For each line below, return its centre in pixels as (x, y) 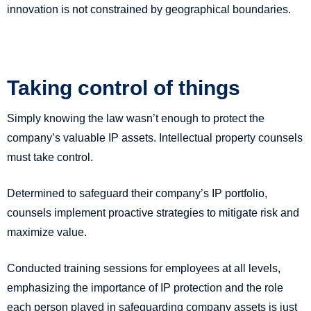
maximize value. (47, 233)
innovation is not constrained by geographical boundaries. (149, 10)
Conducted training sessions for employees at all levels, (144, 269)
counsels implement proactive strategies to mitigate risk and (153, 213)
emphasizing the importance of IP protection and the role (145, 288)
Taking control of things (124, 88)
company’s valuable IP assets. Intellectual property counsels (155, 138)
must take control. (50, 158)
